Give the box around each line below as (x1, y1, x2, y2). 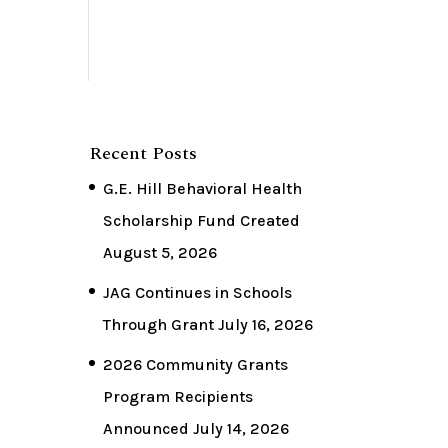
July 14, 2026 (193, 419, 290, 439)
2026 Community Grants (103, 355, 289, 375)
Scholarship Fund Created (103, 211, 301, 231)
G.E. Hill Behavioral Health (103, 179, 303, 199)
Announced (103, 419, 190, 439)
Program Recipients (103, 387, 254, 407)
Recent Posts (89, 140, 198, 168)
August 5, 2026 (103, 243, 218, 263)
